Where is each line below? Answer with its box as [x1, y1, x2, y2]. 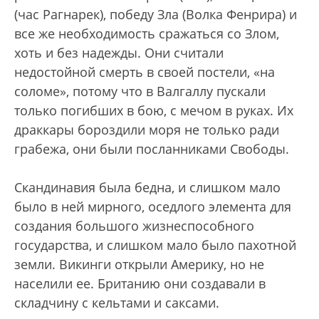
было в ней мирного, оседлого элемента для [14, 198, 291, 216]
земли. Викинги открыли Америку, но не [14, 256, 264, 273]
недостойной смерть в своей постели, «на [14, 63, 275, 81]
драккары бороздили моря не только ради [14, 121, 279, 139]
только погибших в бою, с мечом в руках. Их [14, 102, 293, 120]
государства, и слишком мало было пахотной [14, 236, 296, 254]
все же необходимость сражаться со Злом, [14, 25, 279, 43]
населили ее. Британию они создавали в [14, 275, 266, 293]
